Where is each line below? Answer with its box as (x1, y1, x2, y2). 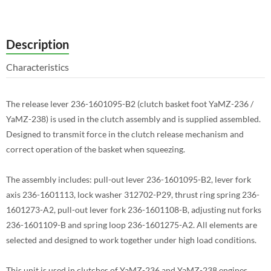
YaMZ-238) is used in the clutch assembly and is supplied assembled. (6, 114, 261, 124)
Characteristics (6, 61, 69, 73)
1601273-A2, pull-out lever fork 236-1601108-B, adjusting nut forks (6, 204, 261, 215)
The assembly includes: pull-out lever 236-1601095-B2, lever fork (6, 174, 251, 184)
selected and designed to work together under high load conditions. (6, 235, 256, 245)
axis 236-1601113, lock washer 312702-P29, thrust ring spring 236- (6, 189, 260, 200)
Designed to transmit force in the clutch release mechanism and (6, 129, 244, 139)
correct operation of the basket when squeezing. (6, 144, 185, 154)
